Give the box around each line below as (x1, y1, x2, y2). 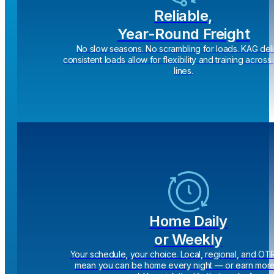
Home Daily (149, 212, 228, 230)
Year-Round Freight (117, 24, 250, 43)
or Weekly (154, 230, 223, 248)
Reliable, (154, 6, 213, 24)
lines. (174, 65, 193, 76)
